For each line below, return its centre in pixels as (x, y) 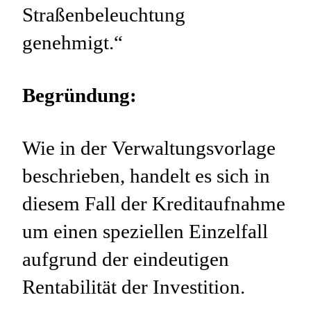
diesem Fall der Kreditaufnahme (154, 204)
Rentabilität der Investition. (134, 287)
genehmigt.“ (73, 43)
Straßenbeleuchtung (104, 15)
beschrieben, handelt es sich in (146, 176)
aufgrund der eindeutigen (126, 259)
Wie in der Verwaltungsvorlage (149, 148)
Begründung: (79, 95)
